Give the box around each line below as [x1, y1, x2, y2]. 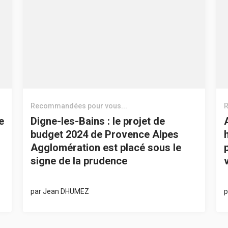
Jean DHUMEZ [43, 187, 90, 195]
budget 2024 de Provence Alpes [31, 128, 179, 140]
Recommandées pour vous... [31, 101, 128, 110]
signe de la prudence [31, 154, 128, 167]
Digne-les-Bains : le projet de [31, 115, 165, 127]
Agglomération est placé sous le [31, 141, 182, 154]
